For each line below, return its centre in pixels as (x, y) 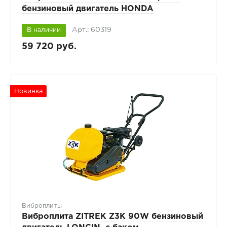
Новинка (28, 91)
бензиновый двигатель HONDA (87, 9)
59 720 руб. (49, 46)
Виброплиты (42, 206)
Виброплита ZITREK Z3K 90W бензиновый (112, 217)
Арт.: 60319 (92, 30)
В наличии (44, 30)
